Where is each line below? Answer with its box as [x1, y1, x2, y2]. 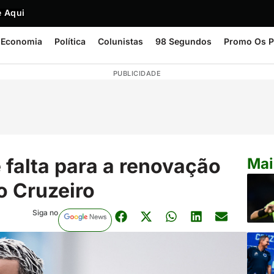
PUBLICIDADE [113, 69, 161, 78]
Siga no [32, 207, 58, 217]
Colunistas [98, 36, 143, 46]
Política [54, 36, 86, 46]
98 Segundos [155, 36, 212, 46]
